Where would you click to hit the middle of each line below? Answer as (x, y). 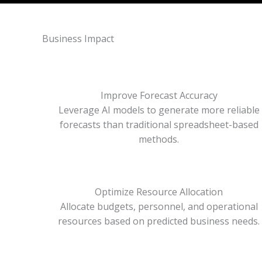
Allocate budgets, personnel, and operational (159, 206)
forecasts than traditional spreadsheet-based (159, 125)
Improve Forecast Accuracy (159, 95)
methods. (159, 139)
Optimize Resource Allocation (159, 192)
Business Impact (78, 39)
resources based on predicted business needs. (159, 221)
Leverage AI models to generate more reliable (159, 110)
